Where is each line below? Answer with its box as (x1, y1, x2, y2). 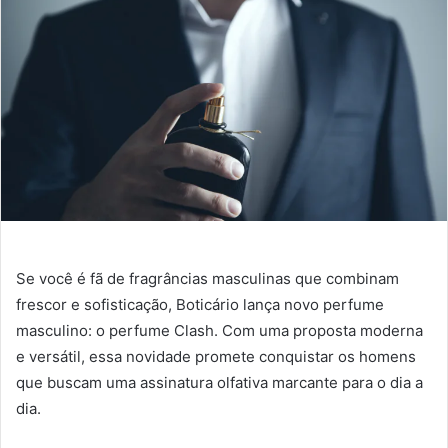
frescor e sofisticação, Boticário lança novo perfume (16, 295, 384, 315)
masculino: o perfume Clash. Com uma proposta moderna (16, 321, 423, 341)
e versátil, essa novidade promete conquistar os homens (16, 347, 416, 367)
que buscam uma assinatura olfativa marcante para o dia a (16, 373, 423, 393)
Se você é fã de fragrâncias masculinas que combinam (16, 269, 399, 289)
